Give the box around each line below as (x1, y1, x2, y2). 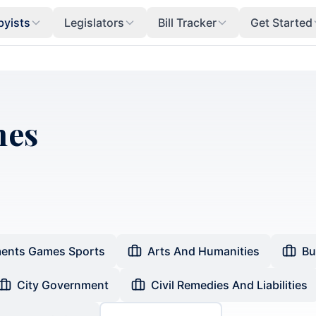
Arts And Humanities (147, 244, 260, 258)
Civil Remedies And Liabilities (151, 278, 308, 292)
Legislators (63, 16, 124, 30)
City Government (17, 278, 109, 292)
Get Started (250, 16, 312, 30)
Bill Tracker (157, 16, 217, 30)
